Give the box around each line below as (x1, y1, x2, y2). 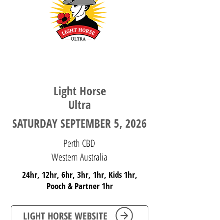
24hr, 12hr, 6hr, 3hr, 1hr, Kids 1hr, (22, 169, 137, 180)
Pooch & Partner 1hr (46, 180, 113, 192)
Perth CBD (63, 137, 95, 150)
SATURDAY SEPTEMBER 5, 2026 (12, 115, 147, 131)
